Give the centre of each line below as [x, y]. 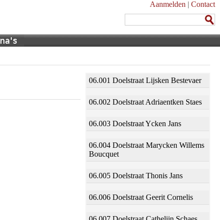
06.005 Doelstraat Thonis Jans [136, 176]
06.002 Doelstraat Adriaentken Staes [145, 102]
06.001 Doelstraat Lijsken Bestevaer [145, 80]
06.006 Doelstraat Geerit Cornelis [141, 197]
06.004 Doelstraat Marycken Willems [147, 145]
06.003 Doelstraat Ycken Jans [135, 124]
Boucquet [104, 154]
